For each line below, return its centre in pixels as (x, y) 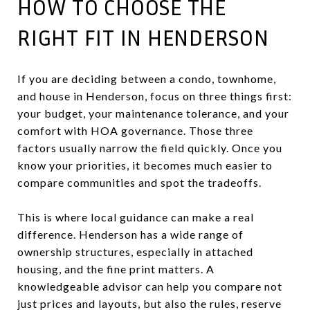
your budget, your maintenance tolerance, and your (153, 113)
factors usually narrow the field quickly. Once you (150, 147)
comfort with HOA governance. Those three (135, 130)
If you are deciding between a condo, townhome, (147, 78)
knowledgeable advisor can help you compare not (150, 286)
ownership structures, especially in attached (135, 251)
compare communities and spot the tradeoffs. (139, 182)
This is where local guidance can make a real (136, 217)
